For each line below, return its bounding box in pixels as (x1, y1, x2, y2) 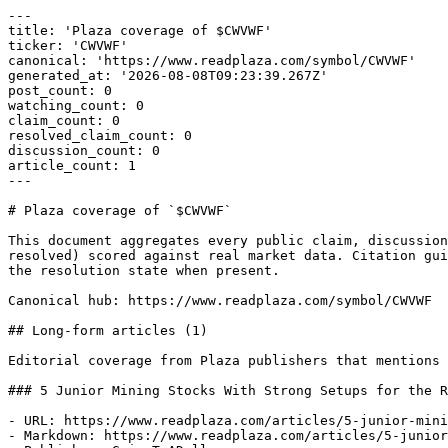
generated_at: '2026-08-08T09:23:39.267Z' (8, 68, 328, 83)
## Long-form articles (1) (8, 323, 208, 338)
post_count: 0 (8, 83, 112, 98)
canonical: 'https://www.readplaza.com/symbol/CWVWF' (8, 53, 416, 68)
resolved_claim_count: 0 (8, 128, 192, 143)
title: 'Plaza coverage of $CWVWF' (8, 23, 272, 38)
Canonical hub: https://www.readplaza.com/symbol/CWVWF (8, 293, 432, 308)
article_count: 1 (8, 158, 136, 173)
